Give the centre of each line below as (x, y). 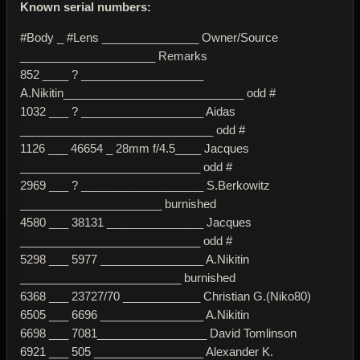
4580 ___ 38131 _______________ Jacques (136, 222)
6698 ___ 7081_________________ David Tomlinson (158, 333)
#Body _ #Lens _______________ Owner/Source (149, 37)
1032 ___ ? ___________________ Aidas (128, 111)
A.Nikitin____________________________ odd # (148, 92)
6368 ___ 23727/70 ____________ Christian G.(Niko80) (166, 296)
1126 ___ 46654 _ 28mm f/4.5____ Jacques (135, 148)
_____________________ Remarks (114, 55)
